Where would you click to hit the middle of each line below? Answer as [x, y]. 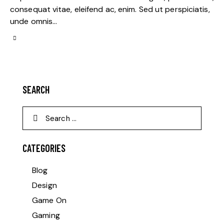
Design [44, 185]
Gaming [46, 215]
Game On [49, 200]
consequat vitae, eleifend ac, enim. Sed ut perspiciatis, [110, 9]
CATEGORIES [44, 148]
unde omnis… [34, 21]
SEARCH [36, 90]
